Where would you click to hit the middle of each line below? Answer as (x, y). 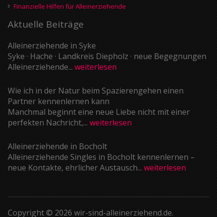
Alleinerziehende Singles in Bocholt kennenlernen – (101, 157)
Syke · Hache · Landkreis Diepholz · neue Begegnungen (107, 56)
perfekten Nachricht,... (48, 122)
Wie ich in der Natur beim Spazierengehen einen (96, 90)
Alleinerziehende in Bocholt (57, 146)
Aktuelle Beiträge (46, 24)
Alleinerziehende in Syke (52, 45)
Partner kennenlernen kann (59, 101)
